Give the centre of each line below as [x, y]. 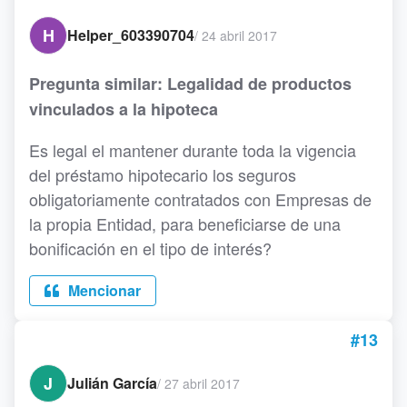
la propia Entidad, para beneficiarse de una [185, 224]
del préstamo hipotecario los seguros [163, 175]
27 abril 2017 [202, 383]
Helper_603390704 [131, 35]
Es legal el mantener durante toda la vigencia [193, 150]
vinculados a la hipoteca [124, 109]
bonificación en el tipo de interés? [150, 248]
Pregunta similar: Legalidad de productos [190, 84]
